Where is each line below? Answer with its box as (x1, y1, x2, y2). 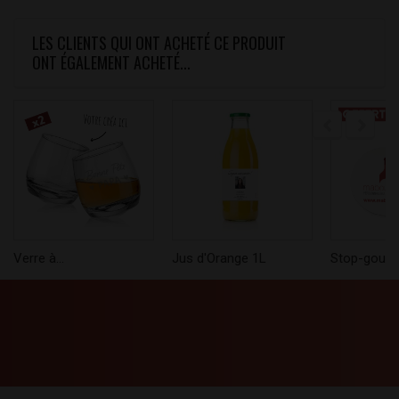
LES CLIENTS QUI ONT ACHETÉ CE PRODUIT (32, 31, 286, 55)
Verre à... (13, 250, 64, 267)
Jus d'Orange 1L (172, 250, 266, 267)
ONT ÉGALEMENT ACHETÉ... (32, 51, 191, 75)
